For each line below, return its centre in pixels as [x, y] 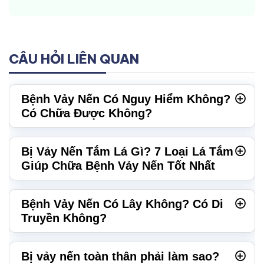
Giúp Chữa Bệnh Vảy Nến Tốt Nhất [118, 166]
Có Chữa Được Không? [87, 113]
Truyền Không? [64, 218]
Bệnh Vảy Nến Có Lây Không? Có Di [122, 204]
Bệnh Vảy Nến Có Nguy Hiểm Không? [126, 99]
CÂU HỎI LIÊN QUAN [74, 59]
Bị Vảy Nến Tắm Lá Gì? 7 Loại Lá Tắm [127, 152]
